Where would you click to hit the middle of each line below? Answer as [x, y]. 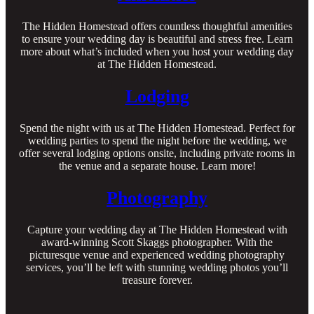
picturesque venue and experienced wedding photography [157, 255]
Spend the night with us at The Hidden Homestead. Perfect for [157, 128]
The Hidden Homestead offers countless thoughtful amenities [157, 27]
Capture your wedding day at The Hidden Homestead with [157, 230]
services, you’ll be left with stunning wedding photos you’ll [157, 268]
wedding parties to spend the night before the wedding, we [157, 141]
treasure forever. [157, 280]
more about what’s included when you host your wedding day [157, 52]
